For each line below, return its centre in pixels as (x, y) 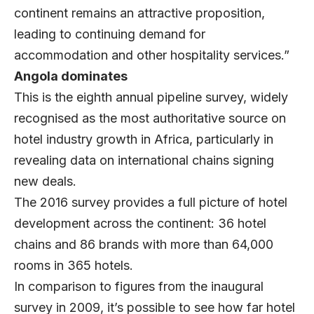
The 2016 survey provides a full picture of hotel (151, 203)
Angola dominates (71, 76)
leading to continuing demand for (110, 34)
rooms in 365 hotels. (74, 266)
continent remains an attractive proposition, (139, 13)
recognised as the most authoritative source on (150, 118)
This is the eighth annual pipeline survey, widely (151, 97)
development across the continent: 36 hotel (140, 224)
